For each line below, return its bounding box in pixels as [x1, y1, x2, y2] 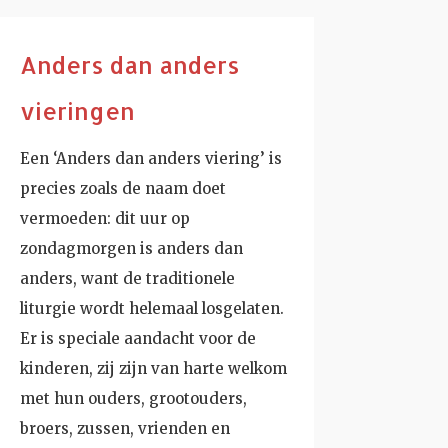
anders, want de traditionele [19, 268, 235, 288]
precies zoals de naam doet [19, 178, 226, 198]
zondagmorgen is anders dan [19, 238, 243, 258]
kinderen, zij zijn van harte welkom [19, 358, 287, 378]
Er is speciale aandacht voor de [19, 328, 256, 348]
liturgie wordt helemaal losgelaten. [19, 298, 284, 318]
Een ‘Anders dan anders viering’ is [19, 148, 282, 168]
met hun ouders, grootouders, [19, 388, 247, 408]
